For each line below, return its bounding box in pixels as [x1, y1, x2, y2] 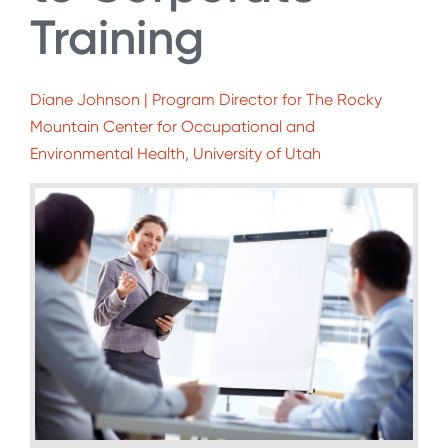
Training [30, 8, 204, 66]
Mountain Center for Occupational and [30, 117, 315, 137]
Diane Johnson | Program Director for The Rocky [30, 90, 382, 110]
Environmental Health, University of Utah [30, 144, 321, 164]
